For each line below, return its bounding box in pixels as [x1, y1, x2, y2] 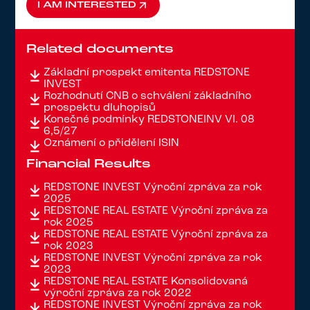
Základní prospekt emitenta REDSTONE [44, 66, 250, 78]
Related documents [26, 42, 174, 55]
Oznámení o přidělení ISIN [44, 137, 180, 149]
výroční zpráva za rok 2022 [44, 287, 192, 299]
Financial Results [26, 157, 152, 170]
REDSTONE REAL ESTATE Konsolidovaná [44, 275, 248, 287]
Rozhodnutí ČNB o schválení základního [44, 90, 252, 102]
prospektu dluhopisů [44, 102, 156, 113]
